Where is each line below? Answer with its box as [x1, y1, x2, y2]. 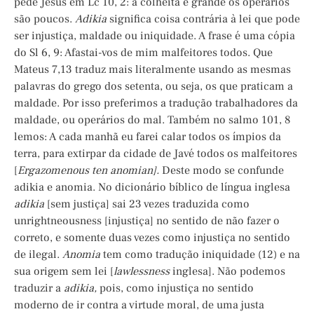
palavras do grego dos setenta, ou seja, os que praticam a [14, 79, 293, 94]
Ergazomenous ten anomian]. [18, 163, 159, 178]
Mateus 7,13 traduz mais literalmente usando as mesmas [14, 62, 291, 77]
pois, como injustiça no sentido [97, 281, 254, 296]
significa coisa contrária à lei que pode [107, 12, 300, 27]
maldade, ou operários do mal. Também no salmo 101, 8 [14, 113, 291, 128]
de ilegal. [14, 247, 62, 262]
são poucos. [14, 12, 75, 27]
